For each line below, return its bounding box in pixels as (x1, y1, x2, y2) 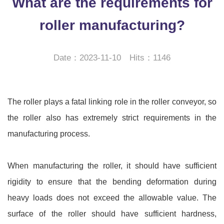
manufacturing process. (7, 129, 90, 138)
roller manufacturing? (39, 17, 185, 33)
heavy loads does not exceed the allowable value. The (7, 193, 216, 202)
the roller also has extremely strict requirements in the (7, 113, 216, 122)
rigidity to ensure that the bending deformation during (7, 177, 216, 186)
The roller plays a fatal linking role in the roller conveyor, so (7, 97, 216, 106)
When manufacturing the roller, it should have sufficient (7, 161, 216, 170)
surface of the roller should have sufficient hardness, (7, 209, 216, 218)
